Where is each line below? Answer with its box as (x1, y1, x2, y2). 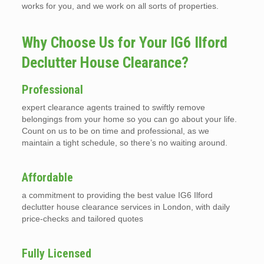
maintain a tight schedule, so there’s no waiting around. (21, 138, 227, 148)
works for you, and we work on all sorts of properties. (21, 1, 219, 11)
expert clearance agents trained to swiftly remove (21, 103, 205, 113)
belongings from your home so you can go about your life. (21, 114, 237, 124)
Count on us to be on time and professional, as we (21, 126, 209, 136)
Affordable (21, 170, 73, 185)
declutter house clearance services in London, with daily (21, 202, 230, 212)
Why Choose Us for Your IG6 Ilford (21, 34, 227, 52)
